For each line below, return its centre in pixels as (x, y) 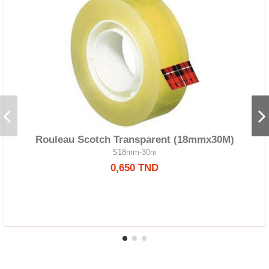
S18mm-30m (134, 153)
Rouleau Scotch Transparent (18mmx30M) (134, 140)
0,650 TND (134, 168)
